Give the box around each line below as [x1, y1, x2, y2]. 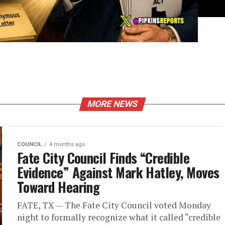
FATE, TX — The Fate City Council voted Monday [17, 199, 211, 211]
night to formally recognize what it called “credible [17, 211, 220, 223]
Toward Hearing [17, 177, 100, 197]
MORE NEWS [86, 99, 139, 109]
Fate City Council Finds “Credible [17, 148, 190, 168]
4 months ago [49, 141, 85, 148]
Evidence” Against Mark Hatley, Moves [17, 162, 219, 182]
